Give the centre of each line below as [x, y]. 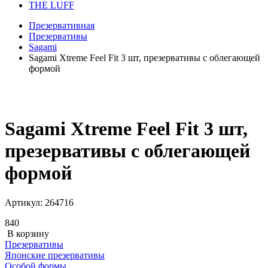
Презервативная [62, 25]
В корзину [27, 233]
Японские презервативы [55, 255]
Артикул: [25, 202]
